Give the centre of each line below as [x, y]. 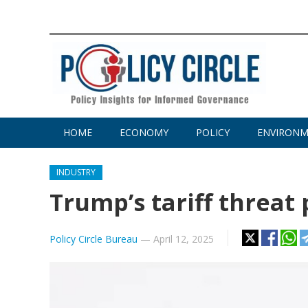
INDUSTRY [76, 173]
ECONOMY [144, 133]
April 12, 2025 [184, 239]
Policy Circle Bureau [93, 239]
